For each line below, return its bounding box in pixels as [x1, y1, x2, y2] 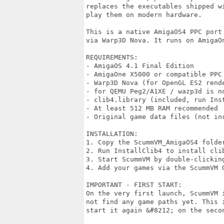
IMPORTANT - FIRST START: [86, 181, 182, 188]
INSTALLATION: [86, 130, 138, 137]
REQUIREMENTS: [86, 53, 138, 61]
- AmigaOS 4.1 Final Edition [86, 62, 194, 69]
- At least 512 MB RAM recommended [86, 104, 218, 112]
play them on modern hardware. [86, 11, 202, 18]
